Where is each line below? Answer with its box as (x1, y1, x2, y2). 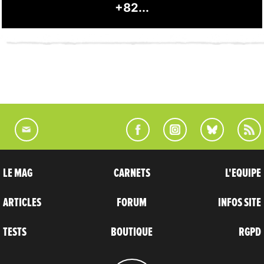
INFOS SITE (217, 196, 261, 209)
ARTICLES (3, 196, 41, 209)
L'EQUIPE (225, 167, 261, 179)
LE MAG (3, 167, 32, 179)
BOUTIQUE (111, 226, 153, 238)
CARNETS (113, 167, 150, 179)
